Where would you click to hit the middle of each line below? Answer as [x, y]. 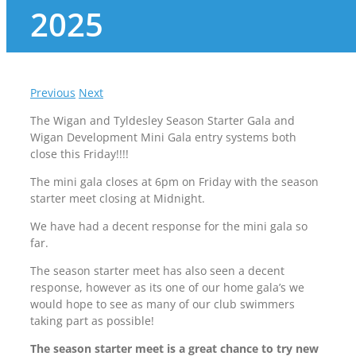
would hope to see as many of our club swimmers [163, 304]
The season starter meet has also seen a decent [157, 271]
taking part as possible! [92, 321]
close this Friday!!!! [79, 154]
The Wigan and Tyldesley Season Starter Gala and [163, 120]
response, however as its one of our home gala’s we [167, 287]
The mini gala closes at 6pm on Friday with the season [174, 182]
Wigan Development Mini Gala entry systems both [163, 137]
